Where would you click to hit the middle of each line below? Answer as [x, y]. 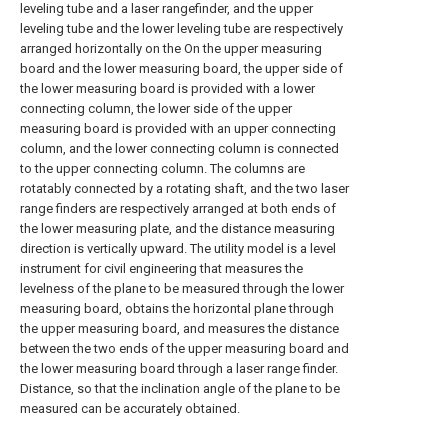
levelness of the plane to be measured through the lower [182, 288]
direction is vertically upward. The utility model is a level [178, 248]
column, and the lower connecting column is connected [179, 148]
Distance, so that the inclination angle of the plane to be [180, 388]
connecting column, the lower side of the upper [156, 108]
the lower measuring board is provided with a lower [167, 88]
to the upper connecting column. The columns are [162, 168]
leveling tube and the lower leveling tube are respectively [181, 28]
